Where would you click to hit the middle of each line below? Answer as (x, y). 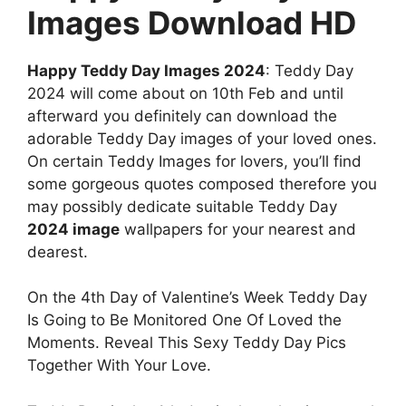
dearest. (58, 251)
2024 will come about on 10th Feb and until (185, 93)
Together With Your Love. (119, 366)
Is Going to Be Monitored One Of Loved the (184, 320)
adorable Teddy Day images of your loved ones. (202, 138)
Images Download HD (192, 22)
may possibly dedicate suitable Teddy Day (182, 206)
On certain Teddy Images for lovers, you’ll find (194, 161)
